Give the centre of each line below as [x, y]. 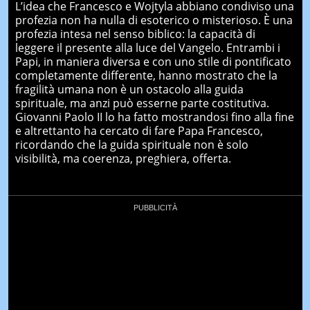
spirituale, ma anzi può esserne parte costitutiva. [142, 103]
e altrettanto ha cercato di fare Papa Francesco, [139, 130]
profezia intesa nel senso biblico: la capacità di [135, 34]
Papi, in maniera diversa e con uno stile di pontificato [153, 61]
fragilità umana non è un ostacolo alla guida [129, 89]
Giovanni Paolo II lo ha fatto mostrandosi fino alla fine [154, 117]
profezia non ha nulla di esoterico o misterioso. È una [154, 20]
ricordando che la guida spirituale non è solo [131, 144]
